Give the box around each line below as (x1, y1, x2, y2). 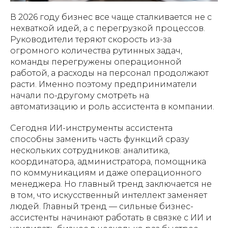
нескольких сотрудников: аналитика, (10, 145, 169, 155)
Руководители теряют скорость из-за (10, 34, 172, 44)
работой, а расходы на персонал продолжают (10, 68, 209, 78)
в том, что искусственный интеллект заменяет (10, 190, 207, 200)
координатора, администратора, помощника (10, 156, 206, 166)
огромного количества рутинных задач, (10, 45, 182, 55)
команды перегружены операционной (10, 56, 182, 67)
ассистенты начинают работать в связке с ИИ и (10, 212, 212, 222)
